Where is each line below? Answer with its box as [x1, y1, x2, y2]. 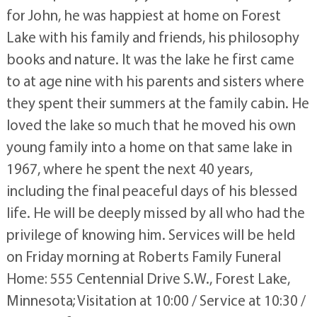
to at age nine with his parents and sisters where [6, 71, 304, 90]
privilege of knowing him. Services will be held [6, 224, 295, 243]
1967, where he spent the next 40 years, [6, 158, 253, 178]
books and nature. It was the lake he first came [6, 49, 294, 68]
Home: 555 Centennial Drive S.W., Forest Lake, [6, 268, 290, 287]
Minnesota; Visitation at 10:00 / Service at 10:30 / [6, 290, 306, 309]
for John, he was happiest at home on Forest [6, 5, 281, 24]
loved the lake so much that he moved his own [6, 115, 296, 134]
